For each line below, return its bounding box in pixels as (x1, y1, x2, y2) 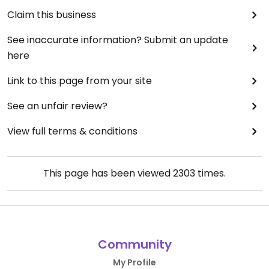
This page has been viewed (43, 166, 173, 180)
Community (97, 235, 172, 253)
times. (195, 166, 226, 180)
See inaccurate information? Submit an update (7, 32, 228, 47)
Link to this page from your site (7, 73, 152, 88)
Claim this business (7, 7, 96, 22)
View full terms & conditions (7, 124, 138, 138)
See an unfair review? (7, 98, 107, 113)
